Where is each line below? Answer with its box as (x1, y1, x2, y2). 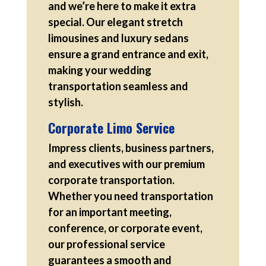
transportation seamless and (47, 79, 188, 93)
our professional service (47, 237, 165, 251)
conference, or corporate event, (47, 221, 202, 235)
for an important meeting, (47, 205, 172, 218)
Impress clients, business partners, (47, 141, 214, 154)
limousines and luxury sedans (47, 31, 189, 45)
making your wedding (47, 63, 151, 77)
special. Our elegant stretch (47, 15, 183, 28)
